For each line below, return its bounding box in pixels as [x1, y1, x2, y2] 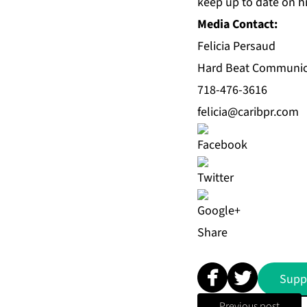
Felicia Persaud [197, 38, 275, 56]
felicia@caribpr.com [197, 103, 299, 121]
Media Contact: [197, 16, 278, 34]
